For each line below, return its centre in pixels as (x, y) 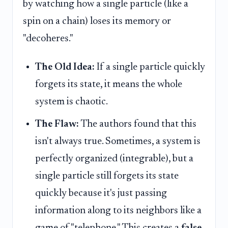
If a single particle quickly (150, 67)
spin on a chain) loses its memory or (97, 22)
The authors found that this (138, 124)
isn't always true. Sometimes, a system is (118, 142)
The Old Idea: (65, 67)
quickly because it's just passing (101, 194)
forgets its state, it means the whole (109, 84)
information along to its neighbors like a (118, 211)
